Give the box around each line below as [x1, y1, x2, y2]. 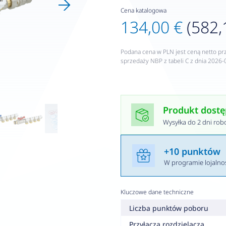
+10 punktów [163, 145, 220, 157]
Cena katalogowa [120, 6, 166, 15]
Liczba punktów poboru [129, 203, 208, 213]
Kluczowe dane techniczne [120, 188, 194, 196]
